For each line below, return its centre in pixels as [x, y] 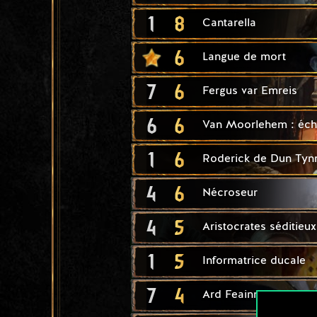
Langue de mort [244, 57]
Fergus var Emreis [250, 91]
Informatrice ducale [254, 261]
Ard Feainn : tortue [252, 295]
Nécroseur [230, 193]
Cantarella [229, 23]
